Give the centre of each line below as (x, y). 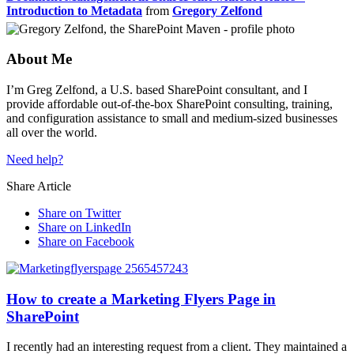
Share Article (39, 186)
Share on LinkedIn (85, 227)
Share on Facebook (86, 241)
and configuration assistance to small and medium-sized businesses (172, 118)
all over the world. (52, 132)
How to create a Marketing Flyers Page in (141, 299)
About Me (39, 59)
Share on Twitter (79, 213)
